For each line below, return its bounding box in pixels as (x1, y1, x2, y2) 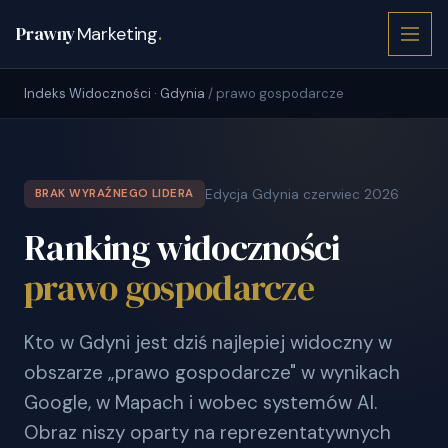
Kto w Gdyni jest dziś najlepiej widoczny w (24, 330, 392, 355)
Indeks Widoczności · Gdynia (24, 85, 205, 102)
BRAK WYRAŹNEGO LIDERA (35, 186, 194, 201)
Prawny (16, 21, 76, 46)
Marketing (76, 22, 159, 46)
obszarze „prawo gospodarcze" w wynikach (24, 360, 400, 385)
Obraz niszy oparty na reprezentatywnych (24, 420, 391, 445)
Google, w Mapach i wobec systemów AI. (24, 390, 377, 415)
